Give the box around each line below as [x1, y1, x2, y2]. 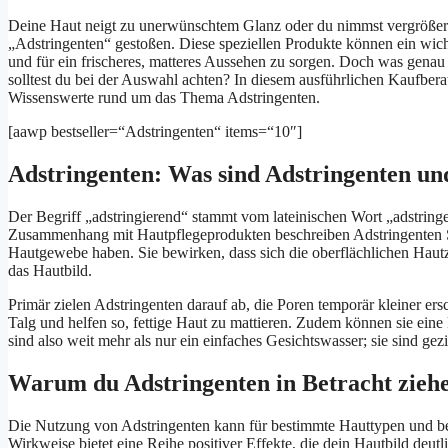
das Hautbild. [8, 262, 92, 280]
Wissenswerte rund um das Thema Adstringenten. [8, 89, 320, 107]
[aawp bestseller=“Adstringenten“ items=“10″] [8, 123, 302, 141]
